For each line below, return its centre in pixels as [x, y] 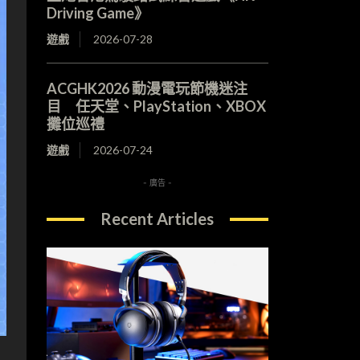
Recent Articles [157, 219]
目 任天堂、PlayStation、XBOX [156, 106]
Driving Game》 [97, 13]
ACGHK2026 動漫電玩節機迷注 [147, 89]
